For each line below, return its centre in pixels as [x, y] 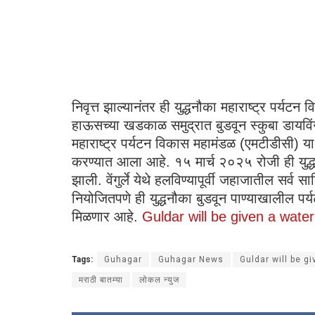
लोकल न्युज [159, 279]
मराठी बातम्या [101, 279]
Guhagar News [191, 259]
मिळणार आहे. [107, 216]
